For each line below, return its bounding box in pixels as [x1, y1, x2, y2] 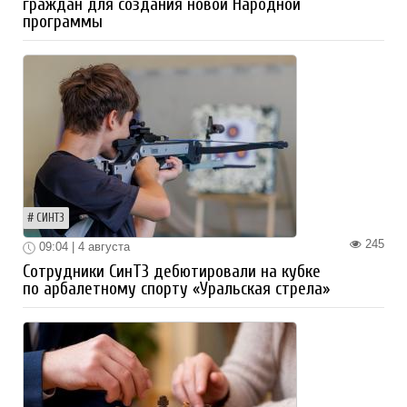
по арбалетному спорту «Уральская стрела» [23, 278, 330, 299]
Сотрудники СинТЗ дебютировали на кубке [23, 261, 321, 282]
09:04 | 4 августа [35, 240, 130, 254]
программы [23, 12, 103, 33]
